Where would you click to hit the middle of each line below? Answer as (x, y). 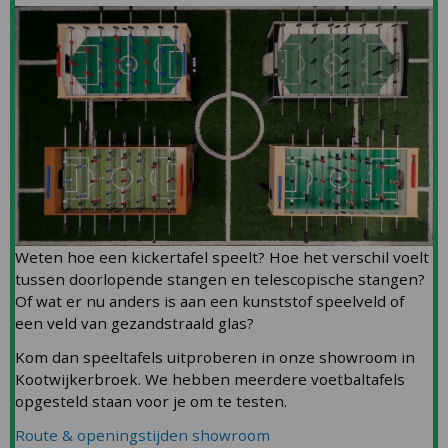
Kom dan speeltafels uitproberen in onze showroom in (215, 357)
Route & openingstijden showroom (142, 435)
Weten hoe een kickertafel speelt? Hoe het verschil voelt (222, 257)
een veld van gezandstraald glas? (134, 323)
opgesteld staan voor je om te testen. (151, 401)
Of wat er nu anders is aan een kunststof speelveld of (209, 301)
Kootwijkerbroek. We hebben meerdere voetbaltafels (210, 379)
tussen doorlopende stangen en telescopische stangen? (220, 279)
